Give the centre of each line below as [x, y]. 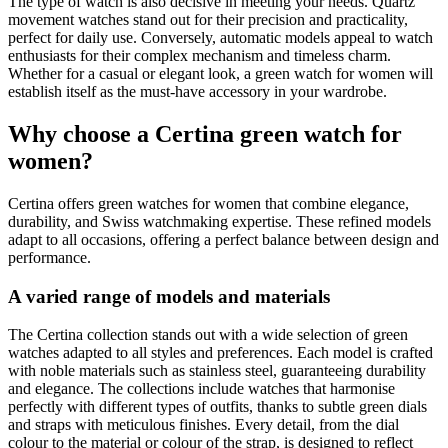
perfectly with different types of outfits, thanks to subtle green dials [217, 407]
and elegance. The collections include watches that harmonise [201, 389]
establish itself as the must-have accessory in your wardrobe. [197, 92]
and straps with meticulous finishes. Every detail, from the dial [203, 425]
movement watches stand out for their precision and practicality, [208, 20]
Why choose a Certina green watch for [205, 134]
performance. [49, 257]
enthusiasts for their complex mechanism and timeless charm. [199, 56]
